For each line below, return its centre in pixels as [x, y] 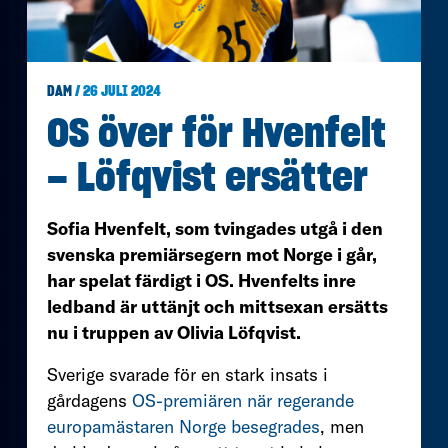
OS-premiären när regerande [243, 400]
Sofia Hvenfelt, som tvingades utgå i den [215, 228]
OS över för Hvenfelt [216, 134]
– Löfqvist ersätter [207, 178]
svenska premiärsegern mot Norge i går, [212, 254]
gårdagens [89, 400]
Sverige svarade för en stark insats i [187, 374]
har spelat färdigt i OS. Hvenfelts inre [201, 280]
